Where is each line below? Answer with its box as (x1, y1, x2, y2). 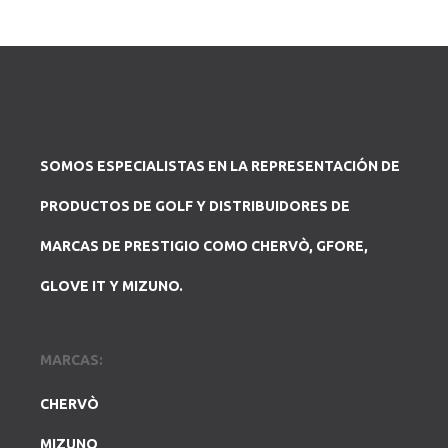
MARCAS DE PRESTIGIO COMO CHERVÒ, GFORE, (40, 238, 368, 254)
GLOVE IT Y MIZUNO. (40, 278, 183, 294)
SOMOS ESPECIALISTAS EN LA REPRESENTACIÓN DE (40, 158, 400, 174)
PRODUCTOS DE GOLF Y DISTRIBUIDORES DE (40, 198, 350, 214)
